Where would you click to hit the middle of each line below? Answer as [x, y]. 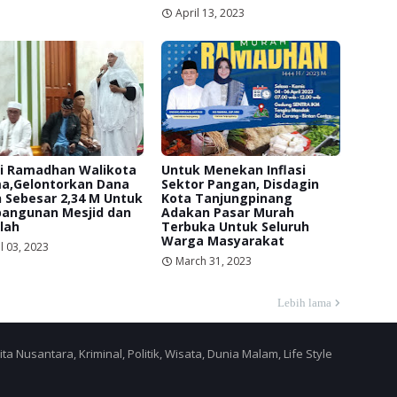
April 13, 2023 [210, 12]
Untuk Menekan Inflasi [234, 169]
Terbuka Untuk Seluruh [236, 226]
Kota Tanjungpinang [227, 198]
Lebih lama [304, 302]
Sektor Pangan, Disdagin [241, 183]
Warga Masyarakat [223, 240]
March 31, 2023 [214, 261]
